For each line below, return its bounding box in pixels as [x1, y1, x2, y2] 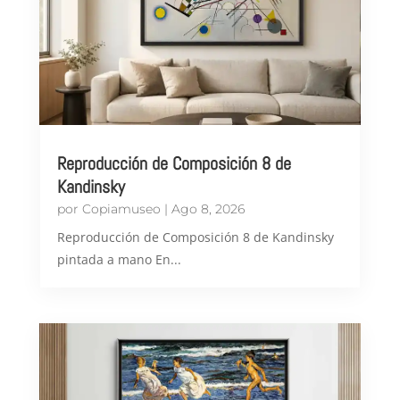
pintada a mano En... [56, 251, 181, 269]
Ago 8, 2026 [171, 201, 245, 218]
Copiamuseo [81, 201, 161, 218]
